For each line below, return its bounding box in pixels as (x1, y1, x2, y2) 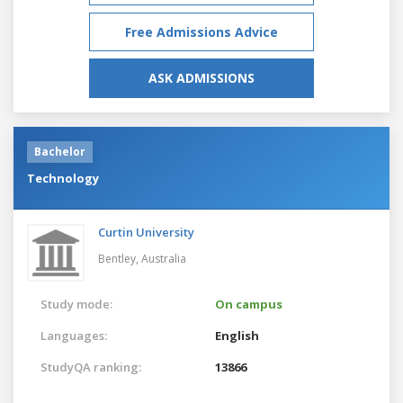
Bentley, (98, 250, 141, 266)
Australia (141, 250, 186, 266)
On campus (215, 295, 282, 312)
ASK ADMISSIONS (148, 68, 255, 86)
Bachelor (34, 143, 85, 159)
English (215, 327, 259, 344)
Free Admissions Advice (125, 22, 278, 40)
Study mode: (40, 295, 112, 312)
